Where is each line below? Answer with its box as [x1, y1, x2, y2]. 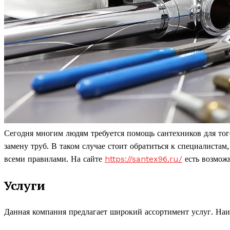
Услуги [4, 177, 45, 194]
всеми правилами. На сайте [4, 154, 105, 164]
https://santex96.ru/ [105, 154, 182, 164]
